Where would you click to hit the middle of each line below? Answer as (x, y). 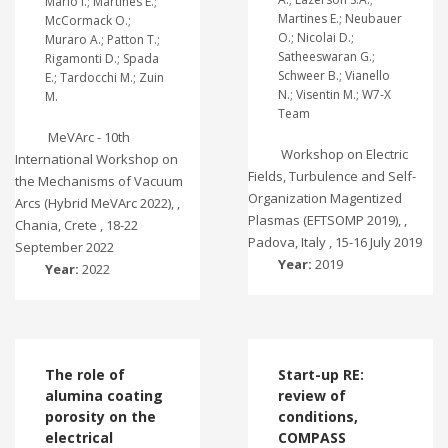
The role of (85, 374)
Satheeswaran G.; (326, 56)
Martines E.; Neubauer (339, 18)
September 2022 (64, 247)
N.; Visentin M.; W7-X (334, 94)
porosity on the (100, 416)
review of (311, 395)
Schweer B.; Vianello (333, 75)
